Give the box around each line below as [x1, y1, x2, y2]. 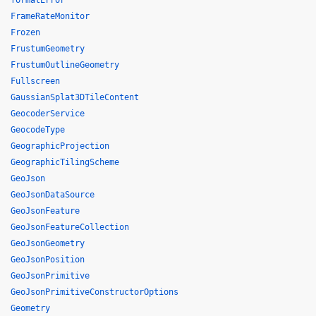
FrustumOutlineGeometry [11, 60, 119, 70]
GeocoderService [11, 109, 85, 119]
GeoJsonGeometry [11, 238, 85, 248]
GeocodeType [11, 125, 65, 135]
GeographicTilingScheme [11, 157, 119, 167]
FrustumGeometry [11, 44, 85, 54]
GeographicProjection [11, 141, 109, 151]
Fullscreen [11, 76, 60, 86]
